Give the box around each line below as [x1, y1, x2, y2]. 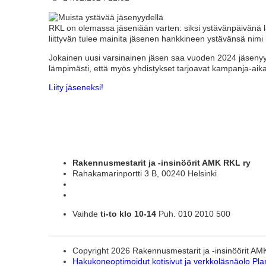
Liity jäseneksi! [49, 83, 103, 93]
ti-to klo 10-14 [100, 209, 156, 219]
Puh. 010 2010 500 [156, 209, 230, 219]
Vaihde [72, 209, 100, 219]
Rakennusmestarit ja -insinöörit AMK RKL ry [72, 158, 253, 168]
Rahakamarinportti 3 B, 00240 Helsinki [72, 169, 217, 179]
